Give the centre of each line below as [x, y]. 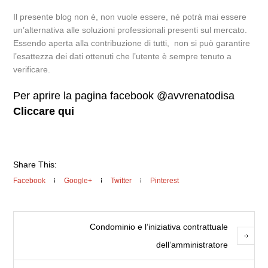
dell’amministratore [192, 245]
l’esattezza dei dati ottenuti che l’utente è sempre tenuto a [123, 56]
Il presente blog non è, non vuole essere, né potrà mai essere [130, 17]
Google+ [78, 181]
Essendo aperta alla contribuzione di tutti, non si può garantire [132, 43]
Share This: [35, 165]
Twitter [121, 181]
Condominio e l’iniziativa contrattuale [159, 227]
